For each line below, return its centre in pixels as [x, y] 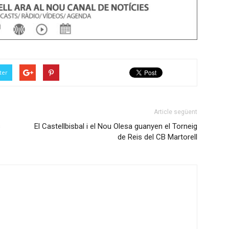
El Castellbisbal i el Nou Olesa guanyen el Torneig [116, 126]
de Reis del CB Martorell [157, 137]
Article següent [176, 112]
